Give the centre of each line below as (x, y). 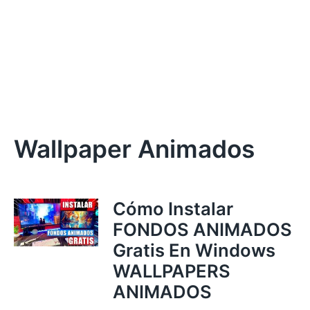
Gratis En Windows (196, 250)
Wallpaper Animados (134, 149)
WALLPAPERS (171, 271)
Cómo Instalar (173, 209)
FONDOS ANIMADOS (202, 229)
